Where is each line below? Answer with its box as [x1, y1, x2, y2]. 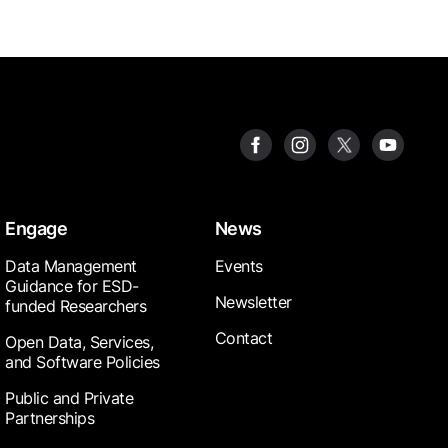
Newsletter [214, 292, 292, 313]
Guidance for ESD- [5, 276, 139, 297]
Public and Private [5, 388, 134, 409]
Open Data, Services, [5, 332, 154, 353]
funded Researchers [5, 296, 147, 317]
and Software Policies [5, 352, 160, 373]
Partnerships [5, 408, 95, 429]
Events [214, 256, 263, 277]
